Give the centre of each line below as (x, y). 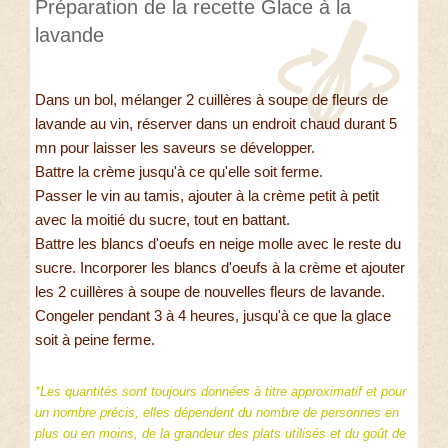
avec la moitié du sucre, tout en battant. (162, 219)
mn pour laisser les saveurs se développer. (175, 147)
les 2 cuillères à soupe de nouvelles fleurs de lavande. (210, 291)
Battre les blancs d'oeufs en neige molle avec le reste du (218, 243)
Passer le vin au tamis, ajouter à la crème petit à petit (207, 195)
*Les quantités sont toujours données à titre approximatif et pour (220, 391)
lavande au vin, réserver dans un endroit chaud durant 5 (216, 123)
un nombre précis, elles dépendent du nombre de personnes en (217, 412)
